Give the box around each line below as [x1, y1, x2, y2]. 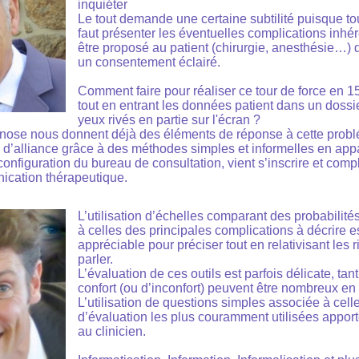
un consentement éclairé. [78, 55, 220, 70]
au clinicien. [78, 325, 146, 339]
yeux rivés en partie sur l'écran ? [78, 113, 260, 127]
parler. [78, 252, 113, 267]
